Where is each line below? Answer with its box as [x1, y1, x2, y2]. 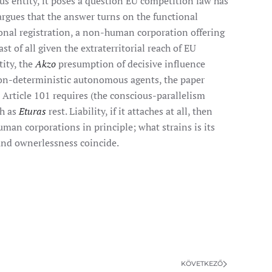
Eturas [19, 104, 46, 118]
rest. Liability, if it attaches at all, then [46, 104, 212, 118]
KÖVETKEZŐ [181, 259, 223, 268]
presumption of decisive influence [56, 57, 205, 70]
